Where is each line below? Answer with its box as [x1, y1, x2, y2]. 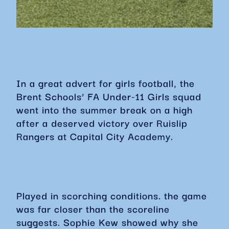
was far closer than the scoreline [16, 201, 170, 216]
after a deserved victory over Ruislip [16, 115, 188, 130]
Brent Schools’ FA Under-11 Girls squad [16, 88, 201, 104]
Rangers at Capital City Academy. [16, 128, 176, 144]
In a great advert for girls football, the [16, 75, 195, 90]
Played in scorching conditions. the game [16, 188, 207, 203]
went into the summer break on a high [16, 102, 193, 117]
